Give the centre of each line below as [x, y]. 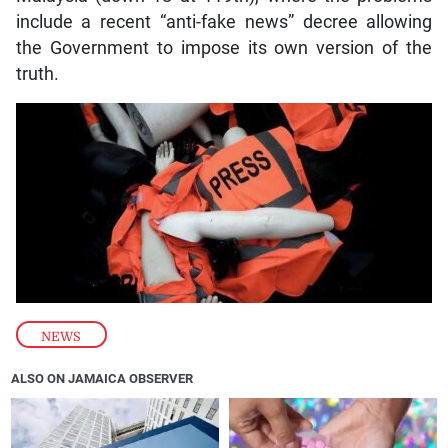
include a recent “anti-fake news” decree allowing [224, 22]
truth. [37, 74]
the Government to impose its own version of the [224, 48]
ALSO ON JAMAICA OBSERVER [102, 379]
